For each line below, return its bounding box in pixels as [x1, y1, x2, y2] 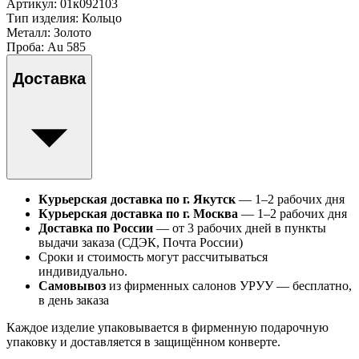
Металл [6, 25, 47, 39]
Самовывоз [38, 279, 106, 292]
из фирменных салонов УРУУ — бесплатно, [106, 279, 352, 292]
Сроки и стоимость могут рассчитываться [38, 250, 268, 264]
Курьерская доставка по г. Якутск [38, 192, 236, 206]
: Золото [47, 25, 91, 39]
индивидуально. [38, 264, 127, 278]
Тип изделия [6, 10, 75, 25]
